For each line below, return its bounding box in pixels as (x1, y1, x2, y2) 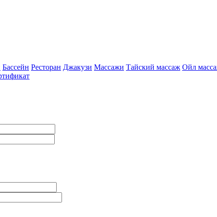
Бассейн (2, 63, 29, 72)
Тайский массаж (126, 63, 180, 72)
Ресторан (31, 63, 61, 72)
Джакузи (63, 63, 92, 72)
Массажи (94, 63, 124, 72)
